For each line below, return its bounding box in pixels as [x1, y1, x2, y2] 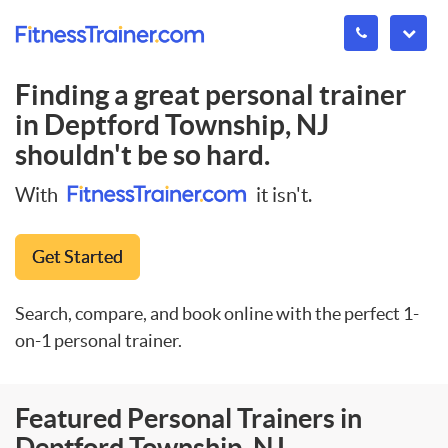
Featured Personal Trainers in [15, 402, 362, 433]
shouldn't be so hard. [15, 139, 270, 171]
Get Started [32, 245, 123, 267]
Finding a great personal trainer [15, 79, 406, 111]
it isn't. [252, 183, 312, 206]
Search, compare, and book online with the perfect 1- [15, 302, 419, 324]
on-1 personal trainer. [15, 329, 182, 351]
